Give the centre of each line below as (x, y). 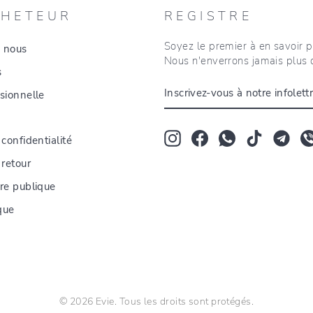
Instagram (206, 137)
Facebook (232, 137)
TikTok (278, 137)
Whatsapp (261, 137)
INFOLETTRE (194, 123)
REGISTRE (209, 16)
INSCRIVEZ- (192, 83)
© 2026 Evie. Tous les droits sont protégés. (156, 301)
